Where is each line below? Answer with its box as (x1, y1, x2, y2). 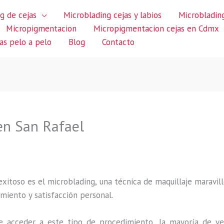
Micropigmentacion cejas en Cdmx (93, 23, 219, 34)
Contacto (102, 36, 134, 47)
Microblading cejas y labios (63, 9, 161, 20)
